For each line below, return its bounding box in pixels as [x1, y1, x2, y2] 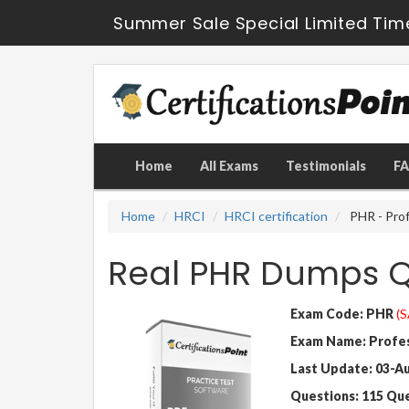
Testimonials [286, 157, 366, 173]
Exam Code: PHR [289, 305, 393, 321]
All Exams [200, 157, 258, 173]
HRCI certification [225, 207, 328, 224]
